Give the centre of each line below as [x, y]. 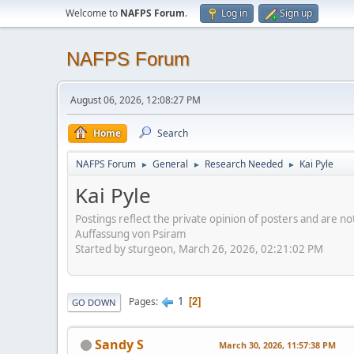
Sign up [296, 13]
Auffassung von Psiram [130, 233]
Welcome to [93, 13]
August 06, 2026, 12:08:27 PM [136, 100]
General [170, 164]
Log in [234, 13]
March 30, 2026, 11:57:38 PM [277, 345]
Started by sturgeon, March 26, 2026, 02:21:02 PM [199, 249]
